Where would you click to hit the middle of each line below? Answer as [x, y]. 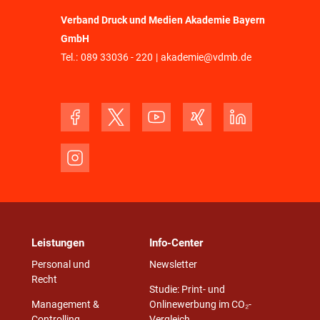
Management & [65, 304]
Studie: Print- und [187, 289]
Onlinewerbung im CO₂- [200, 304]
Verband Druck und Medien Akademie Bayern [163, 20]
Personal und [60, 265]
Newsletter [173, 265]
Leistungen [57, 242]
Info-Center [176, 242]
